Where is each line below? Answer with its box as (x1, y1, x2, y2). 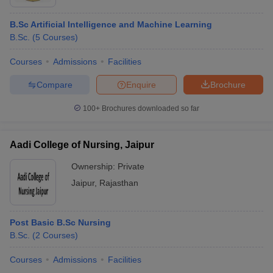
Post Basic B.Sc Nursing (10, 218, 111, 227)
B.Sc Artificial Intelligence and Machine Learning (10, 19, 212, 29)
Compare (36, 79, 73, 90)
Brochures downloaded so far (100, 104, 199, 113)
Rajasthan (99, 178, 138, 188)
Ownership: (71, 161, 118, 171)
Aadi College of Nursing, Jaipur (10, 140, 154, 150)
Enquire (126, 79, 156, 90)
